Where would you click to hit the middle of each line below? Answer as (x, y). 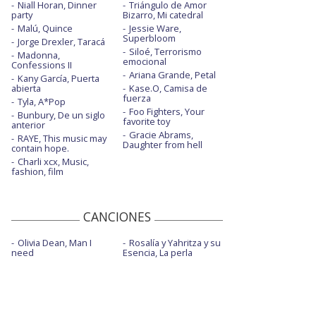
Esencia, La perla (157, 252)
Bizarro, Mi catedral (163, 14)
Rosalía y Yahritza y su (175, 242)
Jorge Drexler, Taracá (61, 41)
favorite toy (146, 121)
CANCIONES (117, 216)
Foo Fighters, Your (166, 111)
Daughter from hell (162, 144)
